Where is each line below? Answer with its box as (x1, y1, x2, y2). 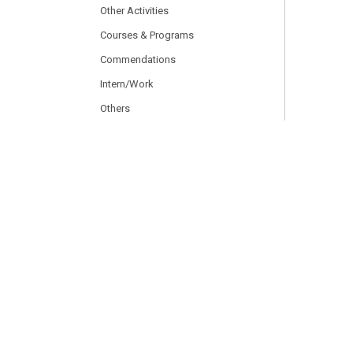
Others (100, 102, 130, 114)
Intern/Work (100, 78, 154, 90)
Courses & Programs (100, 29, 194, 41)
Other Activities (100, 5, 169, 17)
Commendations (100, 54, 176, 65)
